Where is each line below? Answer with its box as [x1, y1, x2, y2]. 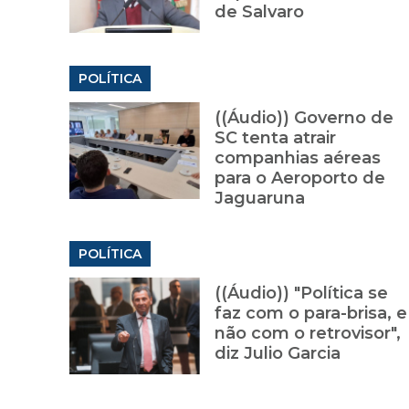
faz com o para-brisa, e [214, 303, 407, 324]
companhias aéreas [214, 148, 381, 169]
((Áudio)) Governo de [214, 108, 393, 129]
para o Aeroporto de [214, 168, 385, 189]
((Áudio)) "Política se [214, 283, 388, 304]
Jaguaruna [214, 188, 305, 209]
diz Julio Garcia [214, 343, 341, 364]
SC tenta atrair [214, 128, 336, 149]
